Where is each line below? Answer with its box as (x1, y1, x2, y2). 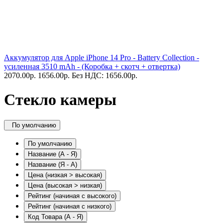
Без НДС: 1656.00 (72, 71, 131, 80)
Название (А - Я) (28, 150, 77, 158)
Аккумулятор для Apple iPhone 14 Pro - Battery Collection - (4, 53, 199, 62)
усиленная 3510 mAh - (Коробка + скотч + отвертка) (4, 62, 180, 71)
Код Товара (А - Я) (28, 213, 83, 221)
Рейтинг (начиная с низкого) (28, 202, 111, 210)
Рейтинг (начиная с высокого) (28, 192, 116, 200)
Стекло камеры (4, 91, 116, 109)
